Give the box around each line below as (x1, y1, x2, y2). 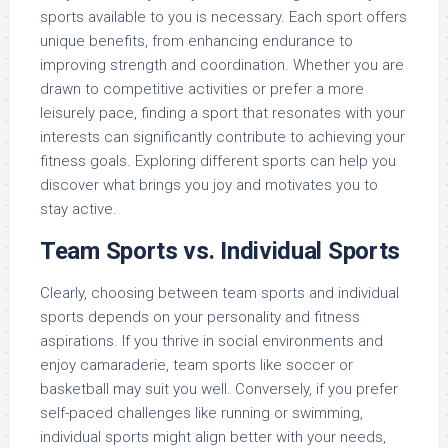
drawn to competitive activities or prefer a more (40, 80, 364, 98)
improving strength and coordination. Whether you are (40, 56, 404, 74)
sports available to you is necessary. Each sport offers (40, 8, 407, 26)
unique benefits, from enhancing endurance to (40, 32, 353, 50)
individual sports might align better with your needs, (40, 428, 386, 446)
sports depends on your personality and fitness (40, 308, 360, 326)
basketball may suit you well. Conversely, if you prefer (40, 380, 398, 398)
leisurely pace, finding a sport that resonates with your (40, 104, 405, 122)
